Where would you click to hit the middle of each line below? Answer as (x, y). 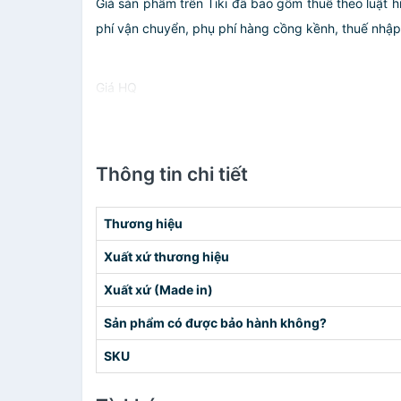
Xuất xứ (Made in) (158, 290)
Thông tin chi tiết (172, 174)
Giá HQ (116, 87)
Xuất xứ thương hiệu (166, 256)
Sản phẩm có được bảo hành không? (215, 323)
